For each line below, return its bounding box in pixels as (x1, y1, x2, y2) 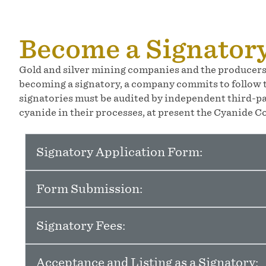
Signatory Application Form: (36, 144, 202, 160)
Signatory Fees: (36, 217, 125, 234)
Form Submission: (36, 180, 142, 197)
